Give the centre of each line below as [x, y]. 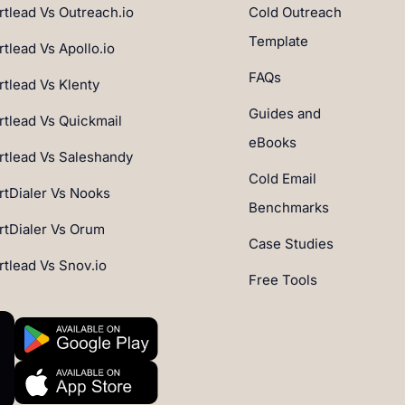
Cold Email [283, 179]
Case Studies [291, 244]
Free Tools [283, 280]
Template [278, 41]
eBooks [273, 142]
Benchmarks [289, 207]
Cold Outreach [295, 12]
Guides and [285, 113]
